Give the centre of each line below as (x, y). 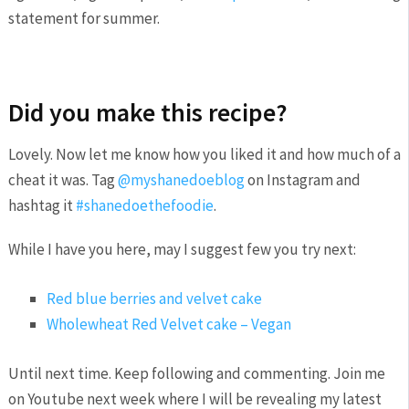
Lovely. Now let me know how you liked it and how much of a (204, 155)
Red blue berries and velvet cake (155, 298)
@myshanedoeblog (181, 180)
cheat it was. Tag (63, 180)
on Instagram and (302, 180)
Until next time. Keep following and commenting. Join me (196, 374)
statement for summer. (84, 19)
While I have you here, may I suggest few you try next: (182, 250)
